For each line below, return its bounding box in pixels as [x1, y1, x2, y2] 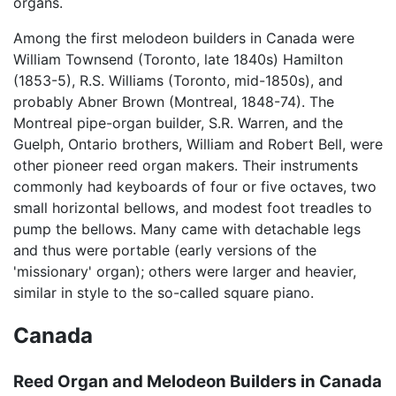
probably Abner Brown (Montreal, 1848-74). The [13, 92, 334, 110]
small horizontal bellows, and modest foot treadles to [13, 198, 372, 217]
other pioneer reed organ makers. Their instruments [13, 156, 358, 174]
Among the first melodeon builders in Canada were [13, 28, 354, 47]
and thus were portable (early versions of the [13, 240, 316, 259]
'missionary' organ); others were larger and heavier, [13, 262, 356, 280]
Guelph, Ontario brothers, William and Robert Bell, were [13, 134, 383, 153]
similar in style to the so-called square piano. [13, 283, 314, 301]
